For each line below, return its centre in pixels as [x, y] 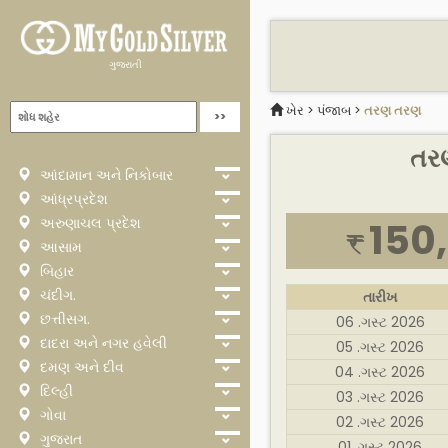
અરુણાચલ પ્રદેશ [88, 223]
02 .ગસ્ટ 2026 [380, 422]
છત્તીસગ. [63, 319]
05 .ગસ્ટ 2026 [380, 347]
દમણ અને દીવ [80, 367]
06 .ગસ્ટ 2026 [380, 322]
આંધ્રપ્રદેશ [72, 199]
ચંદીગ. [56, 295]
